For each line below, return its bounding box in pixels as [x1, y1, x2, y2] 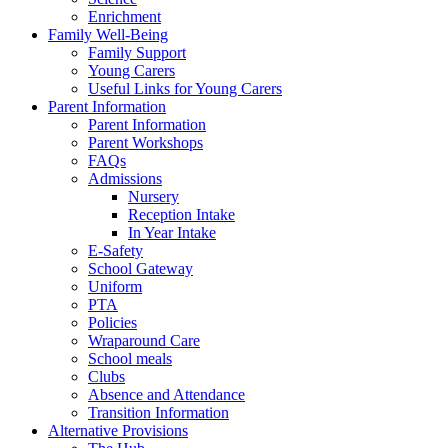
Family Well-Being [48, 25, 168, 43]
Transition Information [88, 403, 229, 421]
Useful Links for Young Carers [88, 79, 282, 97]
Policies [88, 313, 137, 331]
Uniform [88, 277, 142, 295]
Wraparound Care [88, 331, 200, 349]
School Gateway [88, 259, 193, 277]
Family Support [88, 43, 186, 61]
